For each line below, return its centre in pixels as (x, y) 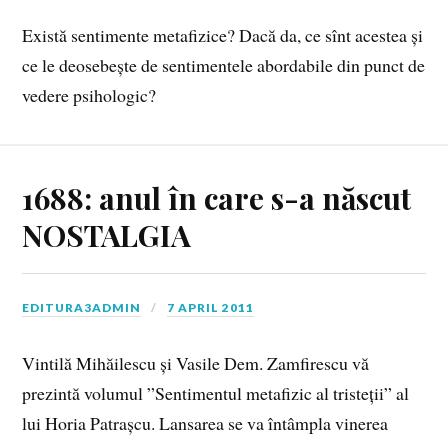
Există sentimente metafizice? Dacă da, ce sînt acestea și (223, 35)
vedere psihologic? (89, 95)
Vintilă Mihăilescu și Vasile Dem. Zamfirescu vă (196, 362)
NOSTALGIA (107, 235)
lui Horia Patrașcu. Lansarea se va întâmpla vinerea (205, 422)
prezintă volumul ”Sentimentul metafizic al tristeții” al (216, 392)
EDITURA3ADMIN (82, 308)
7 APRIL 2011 (211, 308)
